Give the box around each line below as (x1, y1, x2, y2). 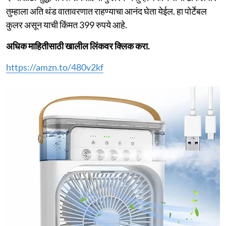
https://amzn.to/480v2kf (6, 61, 103, 73)
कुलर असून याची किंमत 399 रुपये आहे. (6, 19, 127, 30)
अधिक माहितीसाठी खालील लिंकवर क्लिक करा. (6, 40, 150, 51)
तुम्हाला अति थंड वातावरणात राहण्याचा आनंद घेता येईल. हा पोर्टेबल (6, 5, 207, 17)
